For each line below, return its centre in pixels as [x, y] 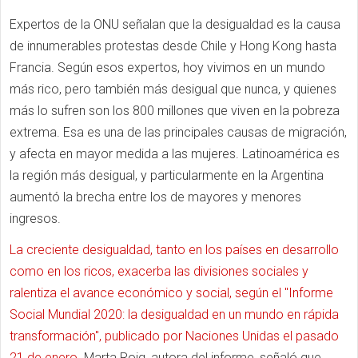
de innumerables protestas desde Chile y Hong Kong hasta [173, 46]
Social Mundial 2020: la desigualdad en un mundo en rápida [174, 314]
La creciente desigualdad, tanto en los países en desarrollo [174, 250]
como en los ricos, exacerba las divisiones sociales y [159, 271]
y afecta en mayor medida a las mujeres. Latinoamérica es [175, 154]
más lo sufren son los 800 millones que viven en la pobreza [175, 111]
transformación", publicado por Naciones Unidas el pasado [174, 336]
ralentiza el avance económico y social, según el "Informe [171, 293]
